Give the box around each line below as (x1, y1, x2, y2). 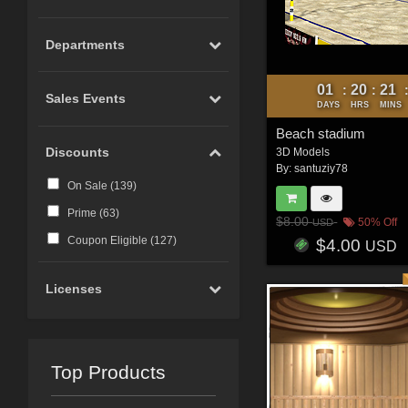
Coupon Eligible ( (66, 234, 154, 248)
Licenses (46, 280, 103, 296)
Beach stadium (276, 125, 366, 141)
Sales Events (46, 91, 127, 107)
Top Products (50, 361, 166, 382)
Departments (46, 36, 126, 52)
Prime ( (66, 207, 103, 220)
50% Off (355, 216, 398, 229)
